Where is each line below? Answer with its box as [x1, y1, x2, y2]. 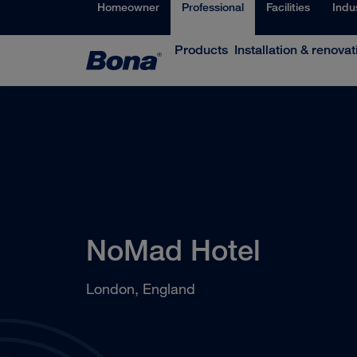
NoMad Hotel [86, 233, 261, 268]
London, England [86, 280, 195, 297]
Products [175, 42, 228, 57]
